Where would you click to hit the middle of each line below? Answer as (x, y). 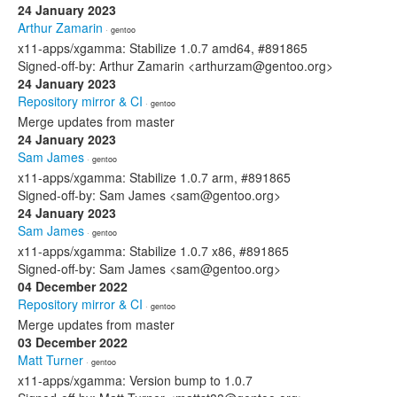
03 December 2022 (73, 342)
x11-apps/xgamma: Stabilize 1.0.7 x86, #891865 (153, 251)
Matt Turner (51, 360)
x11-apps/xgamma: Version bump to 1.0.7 (135, 380)
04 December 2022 (73, 286)
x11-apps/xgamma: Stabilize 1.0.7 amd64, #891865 (163, 48)
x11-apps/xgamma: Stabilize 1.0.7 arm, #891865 (154, 177)
